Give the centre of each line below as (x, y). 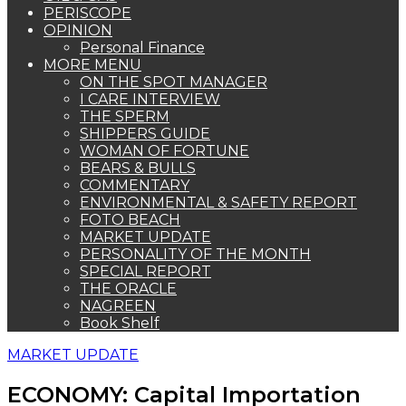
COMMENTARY (135, 185)
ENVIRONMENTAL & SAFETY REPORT (218, 203)
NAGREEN (118, 306)
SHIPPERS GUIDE (145, 134)
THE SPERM (125, 116)
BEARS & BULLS (138, 168)
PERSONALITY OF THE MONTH (195, 254)
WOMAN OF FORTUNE (164, 151)
